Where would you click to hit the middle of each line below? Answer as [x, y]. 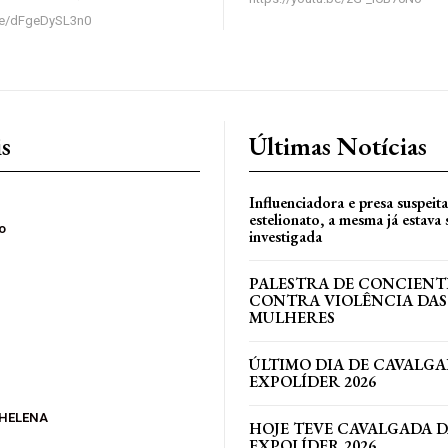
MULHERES [292, 317]
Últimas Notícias [338, 145]
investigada [285, 236]
